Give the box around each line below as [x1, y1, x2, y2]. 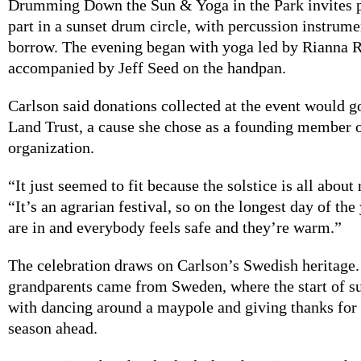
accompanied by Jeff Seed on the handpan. [8, 58, 286, 77]
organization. [8, 138, 94, 156]
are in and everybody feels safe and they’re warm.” [8, 218, 342, 236]
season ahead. [8, 318, 98, 337]
